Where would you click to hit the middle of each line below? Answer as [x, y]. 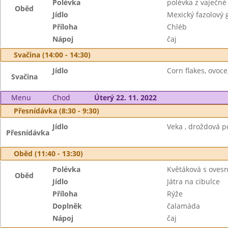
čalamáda [183, 206]
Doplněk [67, 206]
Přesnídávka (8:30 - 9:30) [56, 111]
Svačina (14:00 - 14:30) [52, 55]
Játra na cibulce [193, 181]
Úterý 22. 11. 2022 [125, 97]
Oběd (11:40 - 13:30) [48, 153]
